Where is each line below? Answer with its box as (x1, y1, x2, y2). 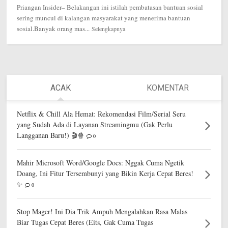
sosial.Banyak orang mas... (17, 23, 90, 33)
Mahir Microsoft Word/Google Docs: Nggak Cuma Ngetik (17, 158, 185, 168)
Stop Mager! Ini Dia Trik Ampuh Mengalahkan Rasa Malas (17, 207, 188, 217)
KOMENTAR (146, 83, 189, 93)
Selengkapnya (92, 24, 126, 33)
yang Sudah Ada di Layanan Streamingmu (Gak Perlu (17, 120, 173, 130)
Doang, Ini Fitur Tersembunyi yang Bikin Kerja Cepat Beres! (17, 168, 194, 179)
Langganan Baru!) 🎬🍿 (17, 130, 85, 140)
